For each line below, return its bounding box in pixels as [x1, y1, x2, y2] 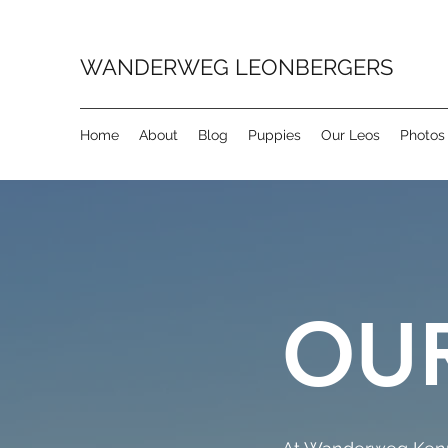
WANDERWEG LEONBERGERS [80, 54, 393, 80]
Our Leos [321, 127, 380, 143]
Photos [400, 127, 445, 143]
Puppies [248, 127, 301, 143]
